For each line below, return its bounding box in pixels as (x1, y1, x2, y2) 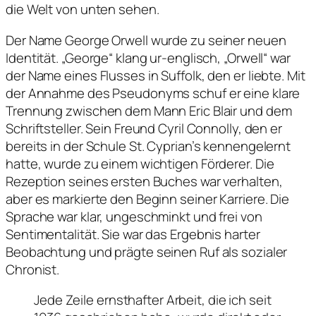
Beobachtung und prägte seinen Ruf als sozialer (6, 242, 288, 261)
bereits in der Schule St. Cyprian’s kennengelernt (6, 136, 291, 155)
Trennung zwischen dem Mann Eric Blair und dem (6, 101, 292, 120)
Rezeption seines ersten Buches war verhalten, (6, 171, 283, 190)
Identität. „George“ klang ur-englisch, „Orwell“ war (6, 48, 291, 67)
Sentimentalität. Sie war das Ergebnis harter (6, 224, 260, 243)
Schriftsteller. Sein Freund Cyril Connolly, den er (6, 119, 282, 138)
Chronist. (6, 260, 60, 279)
